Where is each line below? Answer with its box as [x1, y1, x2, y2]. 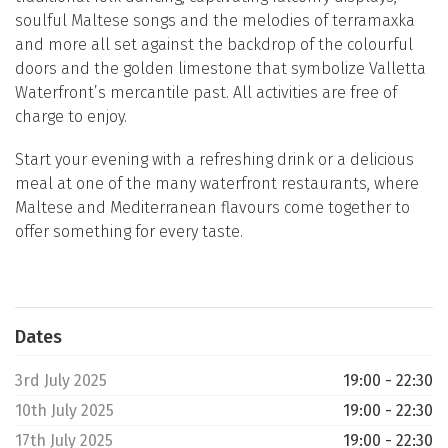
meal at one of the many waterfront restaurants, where [15, 174, 419, 194]
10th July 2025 [15, 400, 114, 420]
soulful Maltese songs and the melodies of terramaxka [15, 11, 415, 31]
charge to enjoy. [15, 107, 127, 127]
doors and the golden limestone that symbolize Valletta [15, 59, 426, 79]
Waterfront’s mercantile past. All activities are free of [15, 83, 397, 103]
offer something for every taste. [15, 222, 243, 242]
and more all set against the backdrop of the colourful [15, 35, 413, 55]
